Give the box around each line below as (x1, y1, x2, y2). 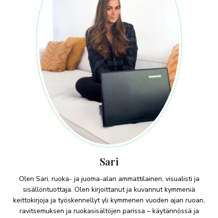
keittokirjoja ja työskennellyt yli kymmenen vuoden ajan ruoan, (13, 195, 205, 205)
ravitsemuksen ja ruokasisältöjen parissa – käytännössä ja (19, 206, 199, 216)
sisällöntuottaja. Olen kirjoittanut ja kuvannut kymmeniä (23, 184, 195, 194)
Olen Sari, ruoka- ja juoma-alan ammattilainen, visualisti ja (18, 174, 200, 183)
